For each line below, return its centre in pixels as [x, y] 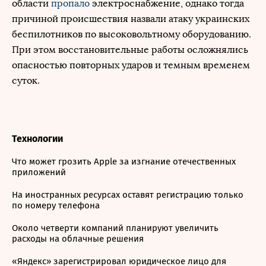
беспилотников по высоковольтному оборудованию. [132, 34]
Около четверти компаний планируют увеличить [115, 228]
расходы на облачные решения [78, 239]
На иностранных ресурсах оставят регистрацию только [128, 195]
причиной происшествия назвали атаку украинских [131, 19]
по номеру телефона [56, 205]
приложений [39, 172]
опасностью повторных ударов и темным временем [131, 65]
